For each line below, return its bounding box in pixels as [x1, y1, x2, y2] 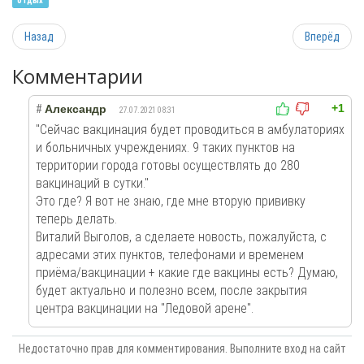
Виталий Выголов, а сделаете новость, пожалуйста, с [36, 229, 327, 245]
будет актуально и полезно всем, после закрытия [36, 283, 307, 298]
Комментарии [12, 63, 143, 89]
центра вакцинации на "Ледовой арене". [36, 301, 253, 316]
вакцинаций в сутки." [36, 175, 149, 191]
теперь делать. [36, 211, 117, 227]
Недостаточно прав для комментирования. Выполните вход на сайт [18, 342, 346, 355]
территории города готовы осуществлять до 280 [36, 158, 300, 173]
